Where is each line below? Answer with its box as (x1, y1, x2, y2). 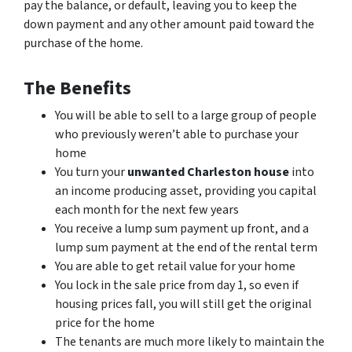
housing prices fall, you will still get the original (55, 295, 312, 313)
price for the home (55, 313, 155, 332)
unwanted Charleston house (127, 163, 289, 181)
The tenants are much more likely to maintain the (55, 332, 324, 350)
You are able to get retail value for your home (55, 257, 295, 275)
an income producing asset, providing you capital (55, 181, 317, 200)
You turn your (55, 163, 127, 181)
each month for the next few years (55, 200, 239, 218)
